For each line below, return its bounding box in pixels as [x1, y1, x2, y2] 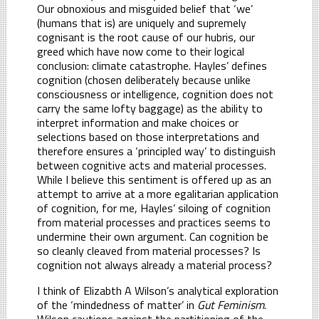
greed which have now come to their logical [37, 42, 244, 60]
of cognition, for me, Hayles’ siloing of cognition [37, 199, 271, 216]
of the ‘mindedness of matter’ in [37, 296, 197, 313]
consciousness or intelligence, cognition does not [37, 85, 273, 103]
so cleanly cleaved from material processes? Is [37, 241, 261, 259]
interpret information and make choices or [37, 113, 239, 131]
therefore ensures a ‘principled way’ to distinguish [37, 142, 276, 159]
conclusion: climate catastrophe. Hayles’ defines [37, 56, 267, 74]
